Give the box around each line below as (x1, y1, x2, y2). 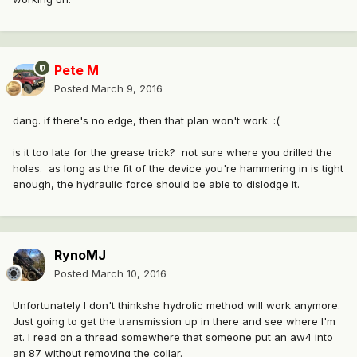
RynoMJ (54, 247, 106, 264)
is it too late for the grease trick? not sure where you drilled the (13, 146, 332, 159)
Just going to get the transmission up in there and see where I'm (13, 315, 335, 328)
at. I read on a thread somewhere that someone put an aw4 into (13, 331, 333, 344)
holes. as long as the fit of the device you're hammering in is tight (13, 162, 343, 175)
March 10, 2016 (92, 267, 167, 280)
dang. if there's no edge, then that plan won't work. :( (13, 114, 280, 127)
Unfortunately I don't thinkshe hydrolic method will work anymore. (13, 299, 340, 312)
